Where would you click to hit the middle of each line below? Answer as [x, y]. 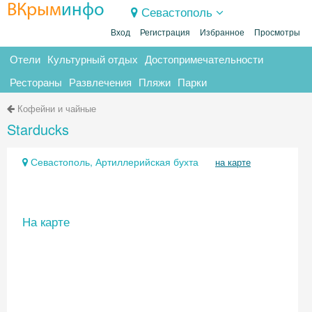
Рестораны [36, 82]
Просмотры [277, 33]
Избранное [222, 33]
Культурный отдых [93, 59]
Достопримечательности [204, 59]
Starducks [38, 129]
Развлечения [100, 82]
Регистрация [165, 33]
